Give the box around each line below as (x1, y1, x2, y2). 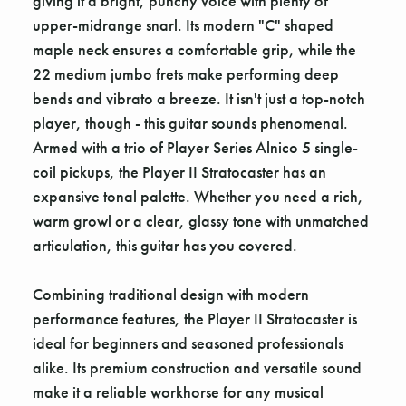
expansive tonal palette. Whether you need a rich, (33, 186, 363, 208)
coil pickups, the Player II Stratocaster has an (33, 161, 326, 183)
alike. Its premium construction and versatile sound (33, 357, 362, 379)
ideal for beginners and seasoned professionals (33, 333, 343, 354)
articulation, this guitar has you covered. (33, 235, 297, 256)
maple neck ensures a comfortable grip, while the (33, 39, 356, 61)
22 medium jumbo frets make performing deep (33, 63, 339, 85)
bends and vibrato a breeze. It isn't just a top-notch (33, 88, 365, 110)
